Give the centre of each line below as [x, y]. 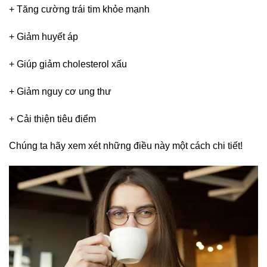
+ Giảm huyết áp [44, 37]
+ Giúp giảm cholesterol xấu [68, 64]
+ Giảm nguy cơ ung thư [60, 91]
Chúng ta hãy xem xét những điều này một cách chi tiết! [126, 146]
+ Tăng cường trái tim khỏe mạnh [79, 10]
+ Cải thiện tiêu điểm [52, 119]
